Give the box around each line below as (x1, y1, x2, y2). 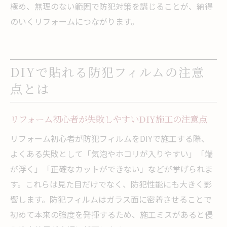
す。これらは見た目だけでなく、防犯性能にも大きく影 (10, 177, 212, 190)
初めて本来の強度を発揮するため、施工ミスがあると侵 (10, 208, 213, 220)
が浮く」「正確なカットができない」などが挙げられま (10, 162, 213, 175)
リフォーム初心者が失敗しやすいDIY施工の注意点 (10, 112, 207, 125)
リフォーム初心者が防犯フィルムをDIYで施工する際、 (10, 132, 209, 144)
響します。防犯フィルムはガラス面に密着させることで (10, 193, 212, 205)
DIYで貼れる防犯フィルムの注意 (10, 62, 205, 81)
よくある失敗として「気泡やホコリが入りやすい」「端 (10, 147, 213, 160)
